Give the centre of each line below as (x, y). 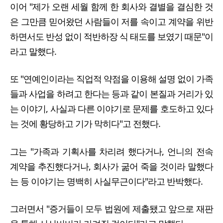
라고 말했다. (34, 52)
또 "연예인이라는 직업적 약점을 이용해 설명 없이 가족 (111, 79)
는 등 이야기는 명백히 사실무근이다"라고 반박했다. (106, 181)
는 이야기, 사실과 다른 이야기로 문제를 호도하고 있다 (111, 109)
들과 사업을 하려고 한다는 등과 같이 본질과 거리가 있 (111, 94)
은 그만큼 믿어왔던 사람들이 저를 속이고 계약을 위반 (111, 22)
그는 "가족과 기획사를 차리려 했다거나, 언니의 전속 (111, 151)
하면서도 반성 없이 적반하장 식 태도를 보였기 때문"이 (111, 37)
